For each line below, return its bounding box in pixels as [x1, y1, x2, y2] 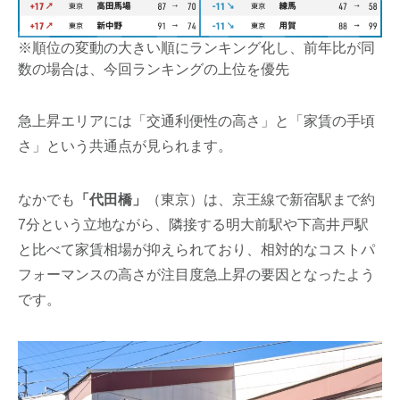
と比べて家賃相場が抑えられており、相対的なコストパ [18, 242, 376, 258]
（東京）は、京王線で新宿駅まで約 [146, 192, 376, 208]
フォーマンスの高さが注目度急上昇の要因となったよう [18, 267, 376, 283]
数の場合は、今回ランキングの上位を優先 [18, 62, 290, 78]
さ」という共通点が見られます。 [18, 138, 233, 154]
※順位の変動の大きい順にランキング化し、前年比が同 [18, 40, 376, 56]
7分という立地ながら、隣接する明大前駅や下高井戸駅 [18, 217, 370, 233]
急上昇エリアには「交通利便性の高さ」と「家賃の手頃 [18, 113, 376, 129]
